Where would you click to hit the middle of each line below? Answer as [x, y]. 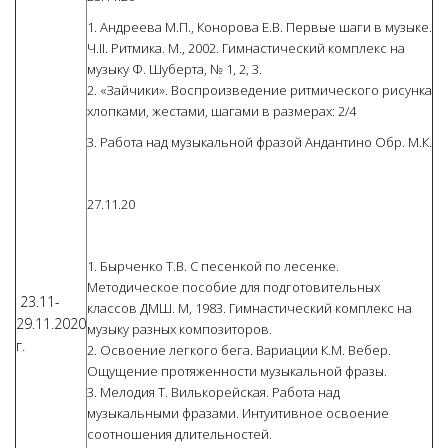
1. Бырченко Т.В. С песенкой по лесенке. [213, 266]
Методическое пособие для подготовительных [233, 287]
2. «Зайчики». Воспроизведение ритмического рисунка [259, 90]
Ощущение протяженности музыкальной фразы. [237, 371]
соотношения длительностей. [179, 434]
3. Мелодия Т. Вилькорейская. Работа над [213, 392]
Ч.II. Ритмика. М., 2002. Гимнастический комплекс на [246, 48]
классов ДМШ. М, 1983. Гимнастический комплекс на [249, 308]
